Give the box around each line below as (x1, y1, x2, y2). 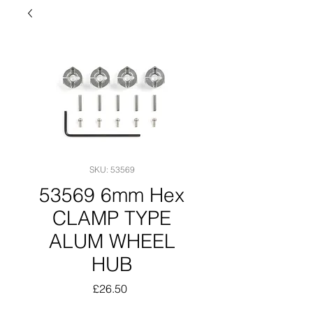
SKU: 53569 (89, 164, 135, 175)
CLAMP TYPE (52, 206, 171, 230)
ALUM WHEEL (48, 229, 175, 253)
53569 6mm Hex (39, 183, 184, 207)
